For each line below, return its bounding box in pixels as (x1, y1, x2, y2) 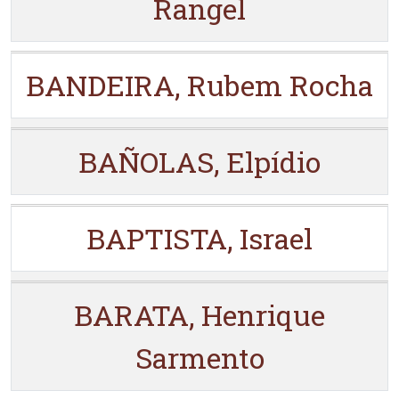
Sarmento (134, 338, 265, 377)
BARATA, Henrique (74, 296, 325, 334)
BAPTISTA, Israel (86, 219, 313, 257)
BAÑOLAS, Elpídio (78, 142, 321, 181)
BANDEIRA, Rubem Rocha (26, 66, 373, 104)
